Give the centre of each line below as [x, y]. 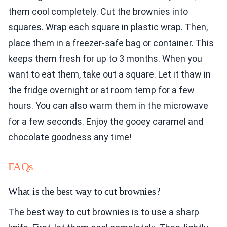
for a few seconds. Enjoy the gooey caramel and [106, 121]
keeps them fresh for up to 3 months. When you [105, 58]
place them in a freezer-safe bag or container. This [111, 43]
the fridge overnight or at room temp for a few [101, 90]
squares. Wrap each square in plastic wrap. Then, [108, 27]
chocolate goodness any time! [70, 137]
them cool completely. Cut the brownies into [98, 11]
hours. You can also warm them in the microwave [108, 105]
